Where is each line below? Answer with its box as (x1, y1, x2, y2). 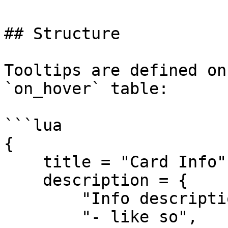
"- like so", (4, 208, 81, 226)
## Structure (4, 24, 120, 43)
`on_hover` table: (4, 79, 168, 98)
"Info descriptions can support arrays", (4, 189, 81, 208)
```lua (4, 116, 62, 134)
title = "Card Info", (4, 153, 43, 171)
